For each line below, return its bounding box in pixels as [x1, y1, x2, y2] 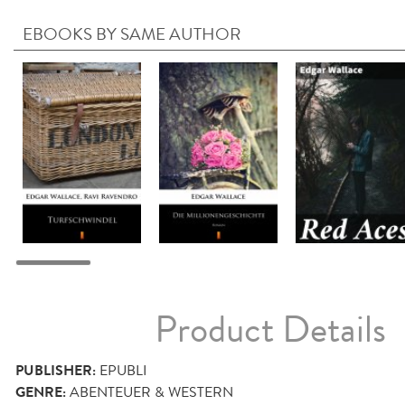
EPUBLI [99, 359, 147, 381]
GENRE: [15, 381, 66, 403]
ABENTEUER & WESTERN [70, 381, 233, 402]
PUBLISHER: [15, 359, 96, 381]
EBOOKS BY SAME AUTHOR [23, 21, 241, 46]
